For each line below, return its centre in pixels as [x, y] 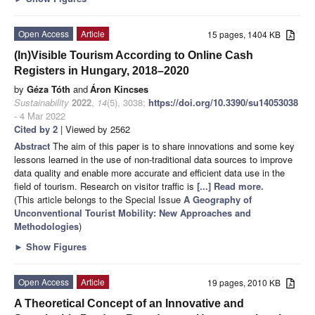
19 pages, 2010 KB [247, 282]
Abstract [33, 146]
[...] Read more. [230, 186]
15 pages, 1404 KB [247, 34]
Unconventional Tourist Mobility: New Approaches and [133, 212]
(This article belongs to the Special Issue [99, 199]
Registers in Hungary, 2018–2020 [102, 70]
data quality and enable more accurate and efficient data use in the [149, 172]
